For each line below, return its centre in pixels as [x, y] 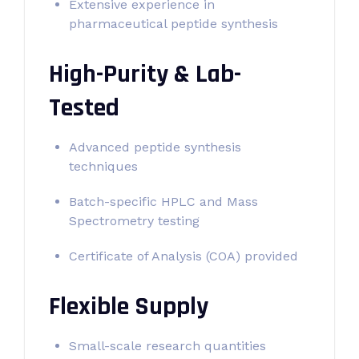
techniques [103, 166]
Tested [84, 108]
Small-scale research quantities [167, 346]
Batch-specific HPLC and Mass [163, 202]
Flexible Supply [129, 307]
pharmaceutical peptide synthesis [173, 24]
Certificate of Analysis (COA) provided [184, 256]
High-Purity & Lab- [145, 74]
